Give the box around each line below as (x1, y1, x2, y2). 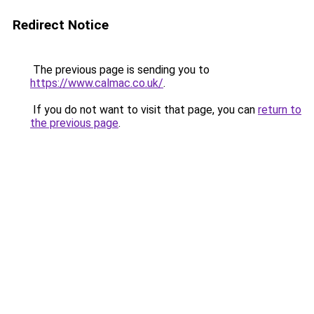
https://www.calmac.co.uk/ (30, 76, 163, 90)
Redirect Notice (13, 17, 109, 33)
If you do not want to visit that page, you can (30, 103, 258, 116)
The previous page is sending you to (30, 63, 210, 76)
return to (258, 103, 301, 116)
